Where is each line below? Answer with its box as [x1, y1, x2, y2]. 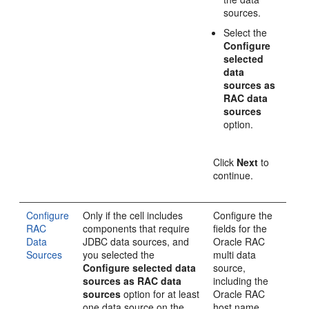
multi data [213, 247, 257, 261]
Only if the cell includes [83, 208, 183, 222]
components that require [83, 221, 190, 235]
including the [213, 273, 269, 288]
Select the [223, 25, 268, 39]
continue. [213, 168, 254, 182]
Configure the [213, 208, 273, 222]
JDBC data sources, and [83, 234, 190, 248]
